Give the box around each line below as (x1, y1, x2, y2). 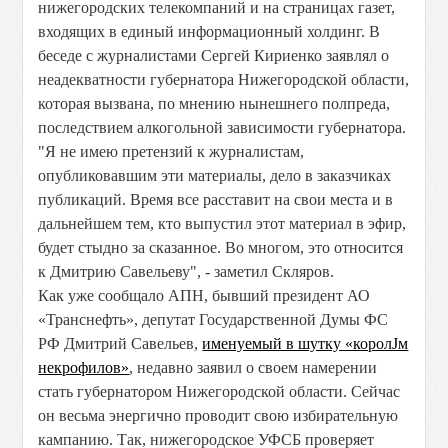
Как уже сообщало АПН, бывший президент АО (38, 287, 371, 304)
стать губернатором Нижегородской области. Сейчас (38, 383, 401, 400)
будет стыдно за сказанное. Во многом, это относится (38, 239, 404, 256)
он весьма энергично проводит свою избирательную (38, 407, 399, 424)
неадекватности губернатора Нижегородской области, (38, 71, 410, 88)
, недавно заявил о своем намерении (129, 359, 378, 376)
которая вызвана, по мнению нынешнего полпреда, (38, 95, 391, 112)
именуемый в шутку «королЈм (202, 335, 409, 352)
